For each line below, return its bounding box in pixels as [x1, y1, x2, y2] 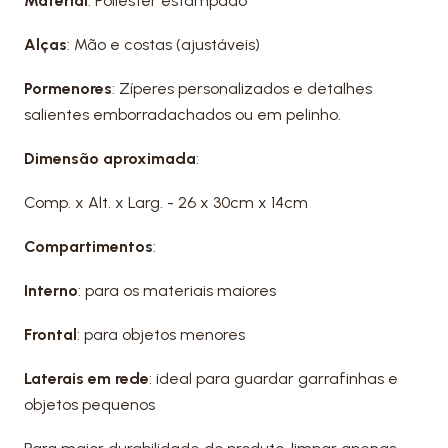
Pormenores [24, 79, 112, 98]
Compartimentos [24, 237, 153, 256]
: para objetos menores [77, 325, 245, 344]
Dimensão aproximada [24, 149, 196, 168]
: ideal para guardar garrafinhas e [149, 369, 398, 388]
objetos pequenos [24, 395, 155, 414]
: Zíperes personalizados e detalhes [112, 79, 372, 98]
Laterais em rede [24, 369, 149, 388]
